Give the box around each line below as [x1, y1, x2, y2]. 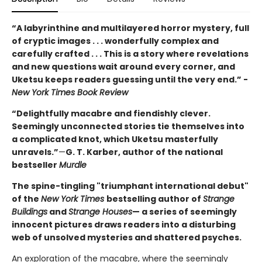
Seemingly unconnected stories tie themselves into [12, 120, 244, 133]
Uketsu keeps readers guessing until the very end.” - [12, 74, 248, 86]
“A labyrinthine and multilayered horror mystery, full [12, 22, 249, 35]
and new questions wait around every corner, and [12, 61, 235, 73]
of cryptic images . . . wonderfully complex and [12, 35, 219, 47]
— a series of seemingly [132, 206, 237, 218]
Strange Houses [68, 206, 132, 218]
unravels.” [12, 146, 58, 158]
